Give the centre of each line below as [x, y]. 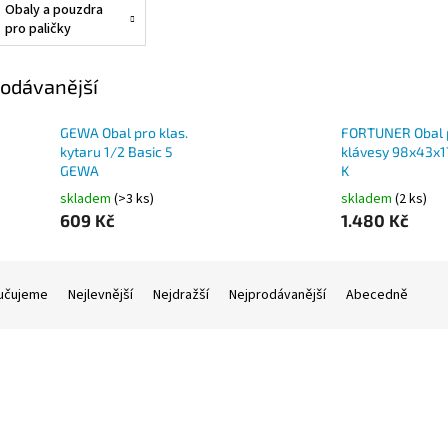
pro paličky [37, 29]
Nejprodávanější [277, 295]
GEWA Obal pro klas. [124, 133]
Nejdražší [181, 295]
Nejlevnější [100, 295]
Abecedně [377, 295]
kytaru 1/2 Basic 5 [116, 152]
